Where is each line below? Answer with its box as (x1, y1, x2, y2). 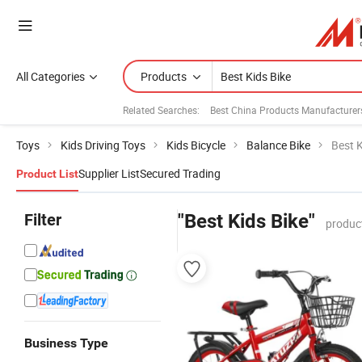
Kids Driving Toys (61, 137, 145, 153)
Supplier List (78, 166, 140, 181)
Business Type (24, 335, 108, 351)
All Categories (16, 69, 85, 84)
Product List (16, 167, 78, 180)
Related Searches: (123, 103, 200, 116)
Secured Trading (140, 166, 221, 181)
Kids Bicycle (166, 137, 225, 153)
